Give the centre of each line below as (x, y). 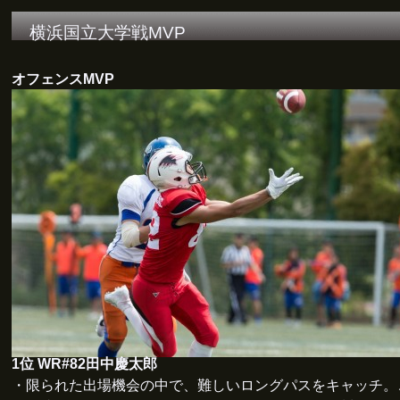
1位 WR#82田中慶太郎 (84, 363)
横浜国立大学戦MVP (107, 33)
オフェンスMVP (62, 79)
